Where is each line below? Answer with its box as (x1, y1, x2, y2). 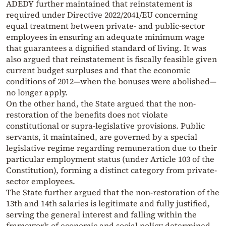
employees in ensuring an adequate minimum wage (6, 31, 205, 43)
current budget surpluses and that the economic (6, 65, 190, 76)
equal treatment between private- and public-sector (6, 20, 205, 32)
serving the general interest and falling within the (6, 209, 197, 220)
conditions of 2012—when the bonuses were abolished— (6, 76, 216, 87)
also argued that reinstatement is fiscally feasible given (6, 53, 217, 65)
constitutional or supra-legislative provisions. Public (6, 120, 205, 132)
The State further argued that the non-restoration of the (6, 187, 219, 198)
